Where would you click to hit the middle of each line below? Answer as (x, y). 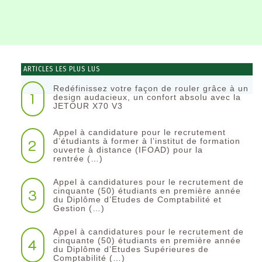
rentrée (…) (78, 158)
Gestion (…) (79, 208)
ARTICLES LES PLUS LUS (61, 69)
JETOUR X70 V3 (88, 106)
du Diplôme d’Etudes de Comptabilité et (137, 199)
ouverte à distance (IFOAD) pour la (128, 149)
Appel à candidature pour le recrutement (139, 132)
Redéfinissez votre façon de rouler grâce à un (151, 88)
